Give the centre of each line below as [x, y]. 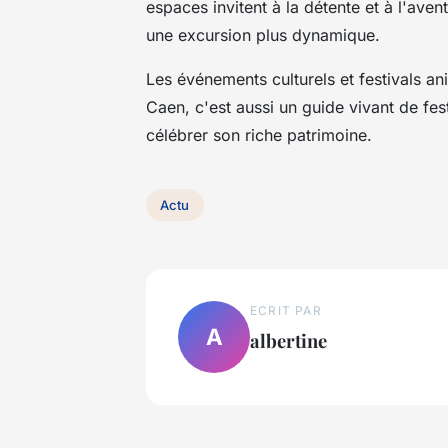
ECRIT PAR [286, 310]
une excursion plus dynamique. [263, 34]
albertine [288, 340]
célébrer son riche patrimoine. [259, 134]
